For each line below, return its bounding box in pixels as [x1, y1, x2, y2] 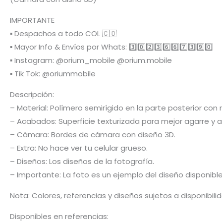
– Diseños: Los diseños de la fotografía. [10, 156, 154, 166]
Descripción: [10, 89, 54, 100]
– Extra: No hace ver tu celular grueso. [10, 142, 148, 153]
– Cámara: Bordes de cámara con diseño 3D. [10, 129, 175, 140]
